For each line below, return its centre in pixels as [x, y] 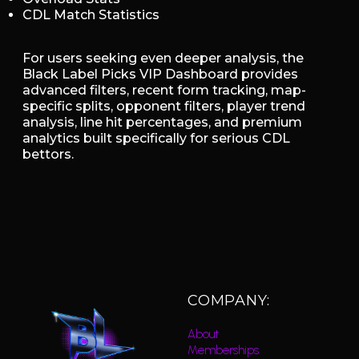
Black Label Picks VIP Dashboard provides [160, 75]
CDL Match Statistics [91, 14]
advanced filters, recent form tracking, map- [164, 91]
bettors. [48, 155]
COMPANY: [229, 301]
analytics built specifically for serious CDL [156, 139]
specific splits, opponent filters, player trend [164, 107]
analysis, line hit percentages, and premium [162, 123]
